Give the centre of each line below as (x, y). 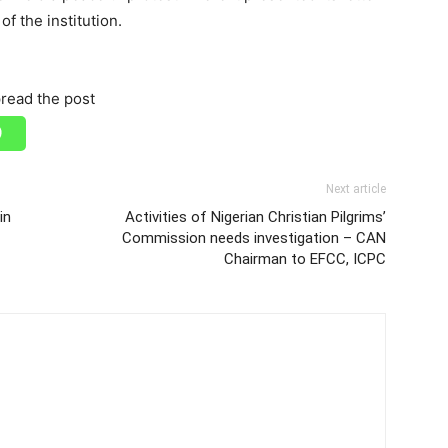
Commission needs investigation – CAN (254, 238)
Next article (356, 189)
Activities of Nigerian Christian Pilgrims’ (255, 217)
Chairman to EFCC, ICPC (305, 259)
